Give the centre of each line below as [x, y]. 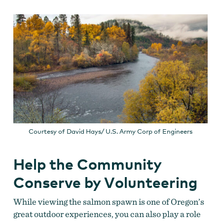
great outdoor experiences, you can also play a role [107, 214]
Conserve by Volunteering [105, 183]
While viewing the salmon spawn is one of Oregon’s [109, 202]
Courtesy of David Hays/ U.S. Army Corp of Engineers [110, 131]
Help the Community [87, 164]
